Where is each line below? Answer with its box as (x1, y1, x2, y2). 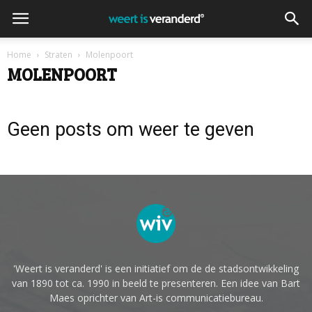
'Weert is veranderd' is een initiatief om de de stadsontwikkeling (13, 262, 299, 275)
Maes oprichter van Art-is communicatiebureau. (49, 291, 263, 304)
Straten (45, 49, 72, 61)
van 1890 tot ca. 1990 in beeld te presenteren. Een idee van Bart (12, 276, 300, 290)
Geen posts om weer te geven (7, 118, 254, 141)
